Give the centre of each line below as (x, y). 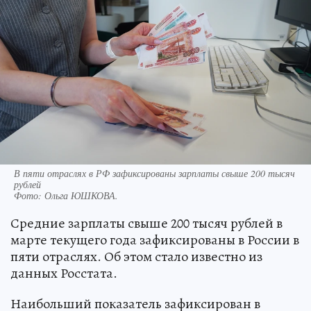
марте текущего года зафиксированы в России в (155, 240)
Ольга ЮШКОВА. (81, 196)
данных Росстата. (64, 274)
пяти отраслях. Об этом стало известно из (136, 257)
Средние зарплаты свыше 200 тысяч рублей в (146, 224)
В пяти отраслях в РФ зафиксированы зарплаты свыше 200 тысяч (154, 174)
